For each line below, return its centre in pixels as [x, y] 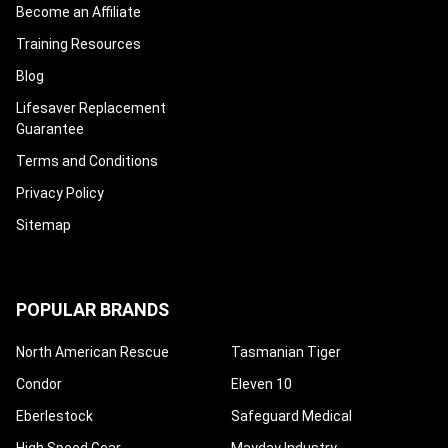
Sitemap [43, 224]
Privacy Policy [60, 192]
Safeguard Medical [291, 415]
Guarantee [50, 128]
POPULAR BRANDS [92, 309]
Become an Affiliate [78, 12]
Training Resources [78, 43]
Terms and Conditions [87, 160]
